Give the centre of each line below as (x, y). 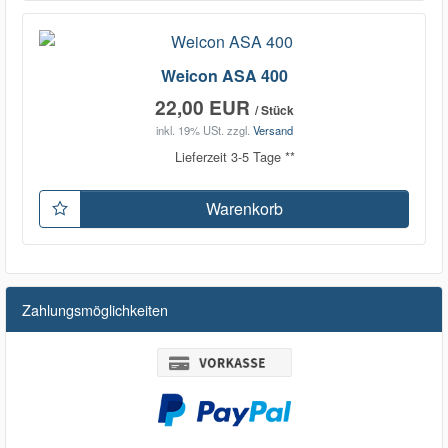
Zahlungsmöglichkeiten (95, 310)
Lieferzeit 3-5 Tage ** (235, 156)
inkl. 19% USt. (189, 129)
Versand (272, 129)
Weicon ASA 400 (224, 75)
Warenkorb (244, 209)
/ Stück (274, 109)
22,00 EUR (204, 106)
